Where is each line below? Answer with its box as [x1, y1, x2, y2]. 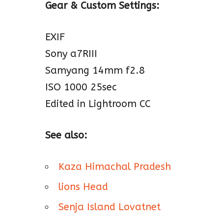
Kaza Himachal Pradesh [58, 161, 171, 172]
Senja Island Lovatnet [58, 201, 161, 213]
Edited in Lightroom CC [45, 98, 151, 110]
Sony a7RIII [45, 48, 97, 59]
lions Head [58, 181, 108, 192]
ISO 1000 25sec [45, 81, 117, 93]
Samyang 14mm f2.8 [45, 64, 145, 76]
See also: [45, 129, 87, 141]
